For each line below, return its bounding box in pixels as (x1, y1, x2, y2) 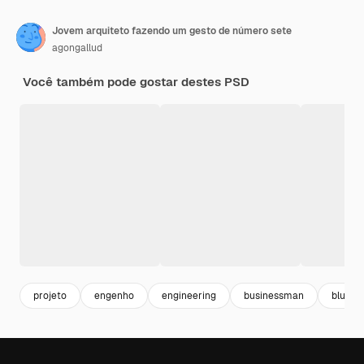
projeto (33, 288, 67, 302)
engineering (162, 288, 216, 302)
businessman (244, 288, 304, 302)
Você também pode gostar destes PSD (23, 74, 249, 90)
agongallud (52, 41, 102, 55)
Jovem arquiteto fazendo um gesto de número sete (52, 24, 292, 38)
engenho (94, 288, 134, 302)
